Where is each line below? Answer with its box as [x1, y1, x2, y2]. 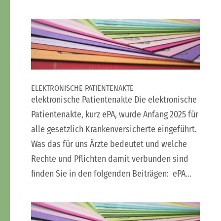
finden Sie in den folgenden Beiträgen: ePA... [31, 168, 191, 179]
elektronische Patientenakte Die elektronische [31, 94, 197, 105]
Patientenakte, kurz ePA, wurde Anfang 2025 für [31, 109, 198, 120]
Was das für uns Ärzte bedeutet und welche [31, 138, 187, 149]
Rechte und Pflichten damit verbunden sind [31, 153, 188, 164]
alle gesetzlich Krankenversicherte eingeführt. [31, 123, 197, 135]
